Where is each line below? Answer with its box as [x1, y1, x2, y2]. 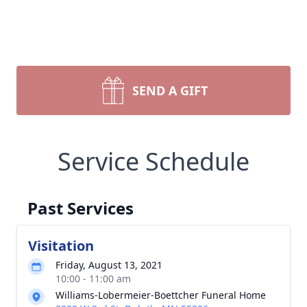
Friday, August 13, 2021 [56, 258, 162, 271]
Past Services [27, 197, 134, 219]
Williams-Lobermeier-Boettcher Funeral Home [56, 288, 266, 302]
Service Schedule [58, 145, 249, 178]
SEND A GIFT [132, 82, 208, 99]
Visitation [28, 236, 94, 255]
